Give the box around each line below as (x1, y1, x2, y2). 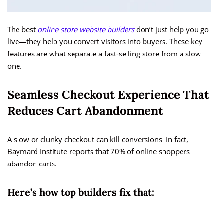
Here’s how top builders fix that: (7, 186, 154, 199)
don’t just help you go (134, 24, 209, 35)
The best (7, 24, 37, 35)
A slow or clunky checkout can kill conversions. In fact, (7, 134, 188, 145)
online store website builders (37, 24, 134, 35)
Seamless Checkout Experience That (7, 87, 209, 103)
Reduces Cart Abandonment (7, 103, 163, 119)
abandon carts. (7, 159, 57, 169)
